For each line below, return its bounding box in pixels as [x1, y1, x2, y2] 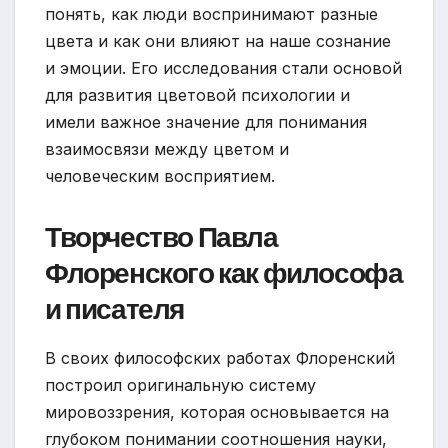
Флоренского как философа [45, 253, 403, 293]
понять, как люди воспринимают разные [45, 3, 378, 24]
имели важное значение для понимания [45, 111, 367, 132]
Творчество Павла [45, 217, 278, 257]
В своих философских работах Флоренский [45, 348, 395, 369]
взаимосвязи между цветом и [45, 138, 289, 159]
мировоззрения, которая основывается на [45, 402, 389, 423]
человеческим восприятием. [45, 165, 275, 186]
